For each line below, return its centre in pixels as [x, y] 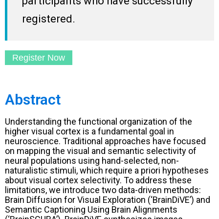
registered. [50, 19]
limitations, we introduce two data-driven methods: [103, 190]
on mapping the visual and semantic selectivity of [101, 151]
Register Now [39, 57]
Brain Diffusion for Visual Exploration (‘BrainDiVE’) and [108, 199]
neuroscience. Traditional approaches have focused [105, 141]
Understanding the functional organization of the [99, 121]
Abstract [33, 99]
